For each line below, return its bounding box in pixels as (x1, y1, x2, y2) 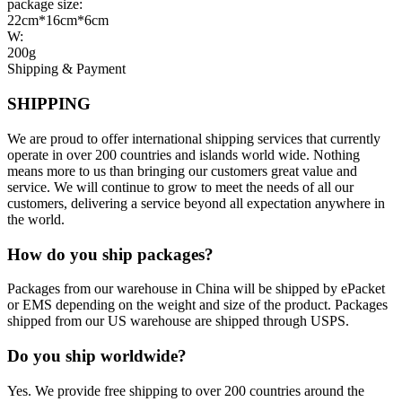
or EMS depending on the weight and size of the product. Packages (7, 297, 388, 313)
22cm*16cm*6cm (7, 13, 109, 29)
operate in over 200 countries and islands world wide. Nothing (7, 146, 360, 162)
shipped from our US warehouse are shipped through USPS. (7, 313, 349, 329)
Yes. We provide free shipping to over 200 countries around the (7, 382, 364, 398)
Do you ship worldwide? (7, 345, 187, 365)
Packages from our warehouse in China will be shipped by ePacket (7, 281, 385, 297)
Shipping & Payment (7, 61, 126, 77)
